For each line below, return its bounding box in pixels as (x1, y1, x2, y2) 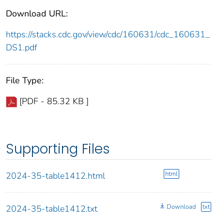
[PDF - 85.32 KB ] (19, 95, 89, 107)
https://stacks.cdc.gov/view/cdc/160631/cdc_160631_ (6, 28, 210, 40)
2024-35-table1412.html (6, 170, 105, 182)
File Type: (6, 74, 44, 86)
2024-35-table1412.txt (6, 202, 97, 215)
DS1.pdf (6, 41, 37, 53)
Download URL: (6, 7, 68, 19)
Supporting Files (6, 139, 110, 158)
